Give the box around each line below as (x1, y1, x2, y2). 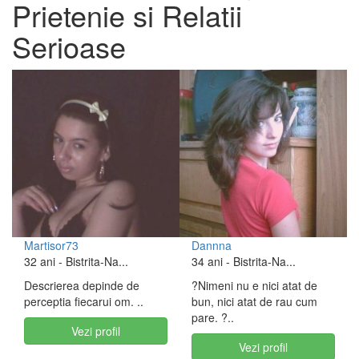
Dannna (192, 237, 232, 253)
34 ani (192, 253, 223, 269)
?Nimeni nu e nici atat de (192, 277, 317, 293)
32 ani (24, 253, 55, 269)
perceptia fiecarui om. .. (24, 293, 143, 309)
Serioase (12, 26, 126, 67)
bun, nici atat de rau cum (192, 293, 317, 309)
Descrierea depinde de (24, 277, 139, 293)
